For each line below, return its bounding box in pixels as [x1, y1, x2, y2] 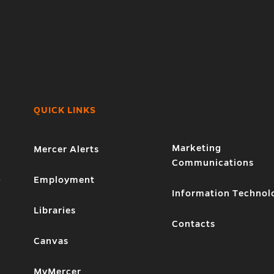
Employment [33, 174, 95, 185]
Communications [172, 157, 254, 168]
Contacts [172, 218, 216, 229]
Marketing [172, 143, 222, 153]
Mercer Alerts [33, 144, 99, 154]
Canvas [33, 235, 68, 246]
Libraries [33, 205, 76, 215]
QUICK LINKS [33, 105, 96, 115]
